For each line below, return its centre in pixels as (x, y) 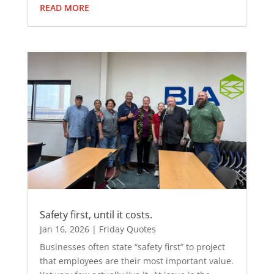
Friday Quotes (127, 229)
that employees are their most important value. (136, 261)
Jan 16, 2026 (64, 229)
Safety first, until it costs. (96, 215)
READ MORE (64, 8)
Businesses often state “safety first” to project (132, 247)
